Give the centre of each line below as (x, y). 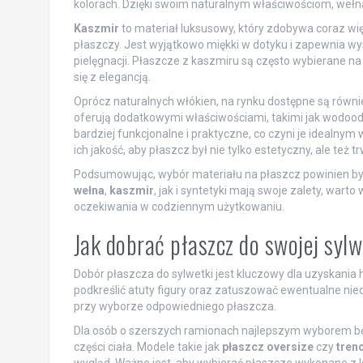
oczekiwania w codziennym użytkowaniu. (179, 206)
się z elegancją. (112, 77)
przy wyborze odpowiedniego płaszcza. (175, 306)
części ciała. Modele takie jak (147, 346)
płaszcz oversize (267, 346)
